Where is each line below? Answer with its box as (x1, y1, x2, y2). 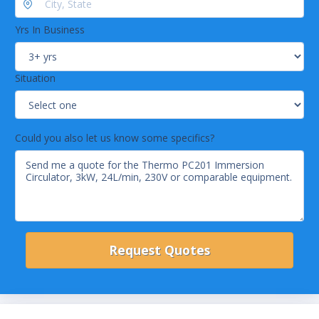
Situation (15, 70, 56, 85)
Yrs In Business (15, 23, 85, 37)
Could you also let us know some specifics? (15, 131, 214, 145)
